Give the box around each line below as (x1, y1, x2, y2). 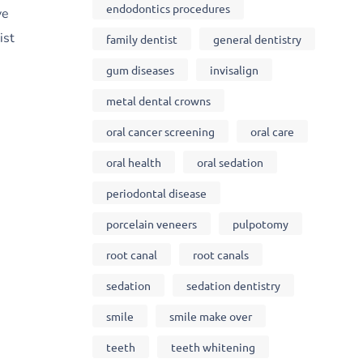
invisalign (209, 62, 258, 77)
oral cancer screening (105, 123, 215, 139)
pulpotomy (232, 216, 288, 231)
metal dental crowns (105, 92, 211, 108)
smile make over (169, 308, 252, 323)
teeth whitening (170, 339, 255, 354)
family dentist (105, 31, 177, 46)
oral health (105, 154, 161, 169)
